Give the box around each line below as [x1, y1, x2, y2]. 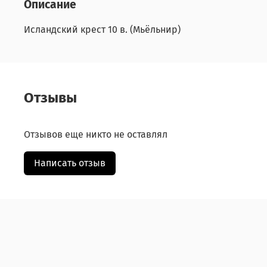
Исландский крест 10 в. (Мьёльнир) [24, 24, 181, 36]
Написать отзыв [34, 157, 105, 169]
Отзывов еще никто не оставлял [24, 128, 167, 140]
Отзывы [24, 89, 77, 106]
